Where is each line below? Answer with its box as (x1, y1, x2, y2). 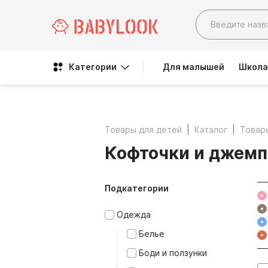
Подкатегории (105, 183, 169, 193)
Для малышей (163, 62, 224, 72)
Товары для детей (105, 124, 182, 135)
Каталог (194, 124, 227, 135)
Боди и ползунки (139, 248, 207, 258)
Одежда (117, 209, 151, 220)
